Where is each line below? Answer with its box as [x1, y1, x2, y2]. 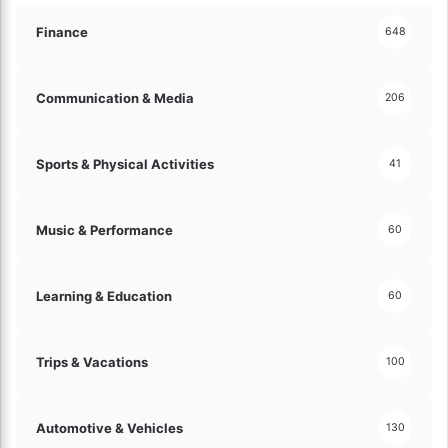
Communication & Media [36, 89, 194, 106]
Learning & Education [36, 287, 172, 304]
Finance [36, 23, 88, 40]
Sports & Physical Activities [36, 155, 214, 172]
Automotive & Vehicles [36, 419, 183, 436]
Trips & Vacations [36, 353, 148, 370]
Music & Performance [36, 221, 173, 238]
